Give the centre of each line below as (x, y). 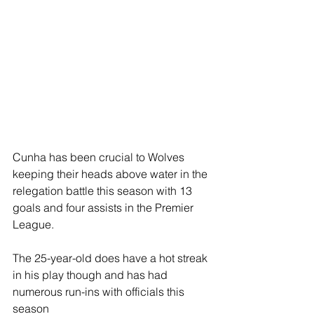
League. (33, 225)
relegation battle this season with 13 (104, 191)
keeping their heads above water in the (111, 174)
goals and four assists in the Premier (104, 208)
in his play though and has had (91, 275)
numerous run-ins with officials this (100, 292)
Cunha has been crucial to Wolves (100, 157)
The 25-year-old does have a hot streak (111, 258)
